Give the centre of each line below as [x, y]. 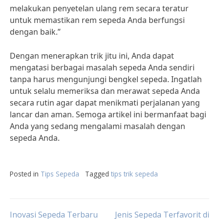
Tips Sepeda [60, 174]
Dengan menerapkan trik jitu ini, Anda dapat [92, 56]
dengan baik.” [35, 32]
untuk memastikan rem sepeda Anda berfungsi [97, 20]
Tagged [98, 174]
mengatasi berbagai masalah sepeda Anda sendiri [102, 67]
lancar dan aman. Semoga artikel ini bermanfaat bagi [108, 114]
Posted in [25, 174]
